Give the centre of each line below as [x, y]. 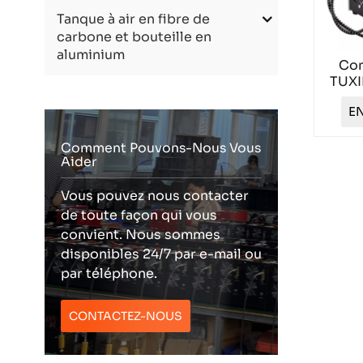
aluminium [90, 54]
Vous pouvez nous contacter [154, 195]
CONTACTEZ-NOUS [125, 316]
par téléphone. [109, 273]
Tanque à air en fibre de [133, 19]
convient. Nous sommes [140, 234]
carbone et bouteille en [134, 36]
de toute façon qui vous [139, 215]
